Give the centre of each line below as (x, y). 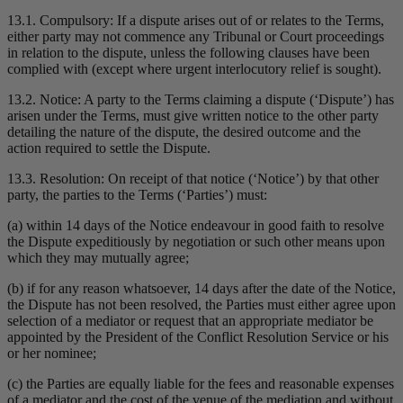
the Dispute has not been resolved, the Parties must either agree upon (201, 305)
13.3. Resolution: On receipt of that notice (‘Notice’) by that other (193, 179)
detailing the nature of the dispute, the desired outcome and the (184, 132)
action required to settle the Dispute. (109, 148)
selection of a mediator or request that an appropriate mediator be (190, 321)
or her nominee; (52, 354)
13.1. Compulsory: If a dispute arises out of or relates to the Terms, (196, 21)
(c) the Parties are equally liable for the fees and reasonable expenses (201, 384)
